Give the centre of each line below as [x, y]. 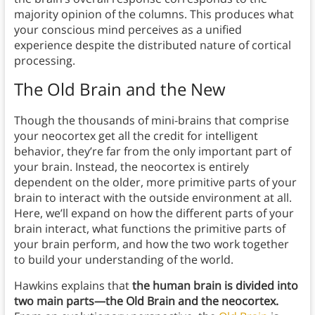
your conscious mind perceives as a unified [128, 30]
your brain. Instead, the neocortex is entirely [131, 167]
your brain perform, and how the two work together [151, 244]
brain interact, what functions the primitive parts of [149, 229]
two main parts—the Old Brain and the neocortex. [146, 301]
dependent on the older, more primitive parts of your [155, 182]
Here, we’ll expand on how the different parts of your [154, 213]
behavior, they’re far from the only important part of [152, 152]
